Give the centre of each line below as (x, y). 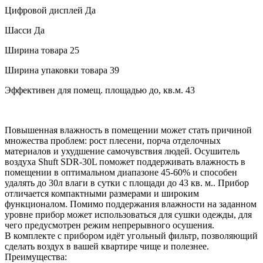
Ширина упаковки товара (56, 70)
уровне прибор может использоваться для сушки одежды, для (128, 214)
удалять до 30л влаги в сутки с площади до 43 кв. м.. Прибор (127, 183)
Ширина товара (36, 50)
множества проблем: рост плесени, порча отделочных (113, 140)
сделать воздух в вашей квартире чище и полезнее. (107, 246)
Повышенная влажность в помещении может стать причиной (128, 130)
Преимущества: (36, 257)
